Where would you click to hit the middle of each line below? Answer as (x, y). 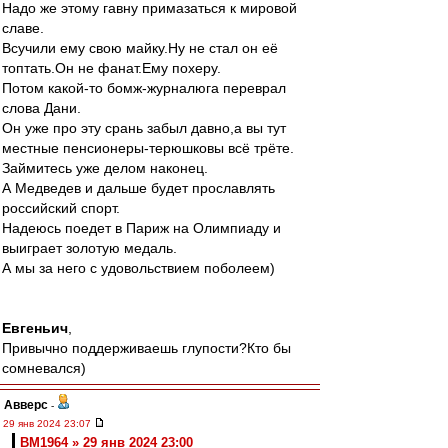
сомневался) (44, 368)
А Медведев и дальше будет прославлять (138, 188)
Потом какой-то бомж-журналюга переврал (144, 88)
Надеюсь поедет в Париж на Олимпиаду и (141, 228)
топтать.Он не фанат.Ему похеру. (111, 68)
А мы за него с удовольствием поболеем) (138, 268)
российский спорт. (61, 208)
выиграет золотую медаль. (89, 248)
